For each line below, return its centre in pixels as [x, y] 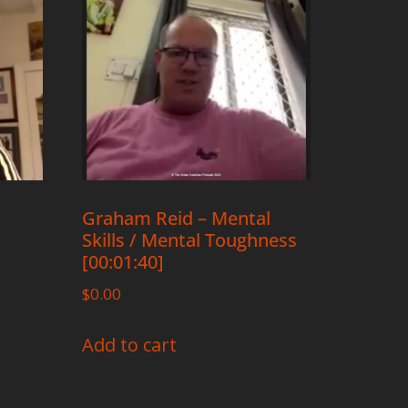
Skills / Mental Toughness [190, 240]
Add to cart [130, 344]
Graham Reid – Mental [177, 219]
